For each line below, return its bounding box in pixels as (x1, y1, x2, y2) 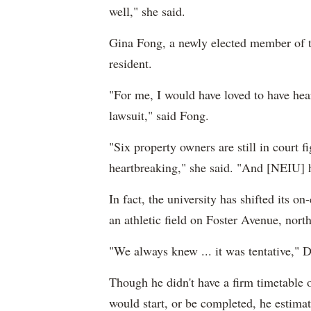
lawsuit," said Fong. (109, 107, 209, 124)
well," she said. (109, 3, 185, 19)
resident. (109, 55, 152, 72)
